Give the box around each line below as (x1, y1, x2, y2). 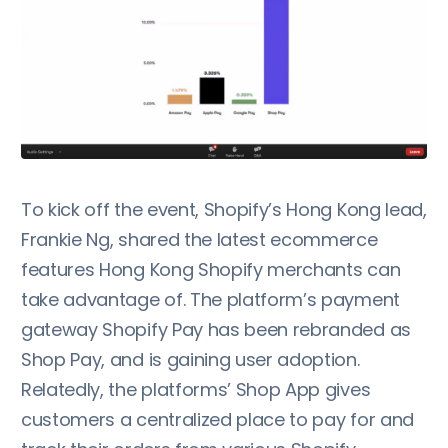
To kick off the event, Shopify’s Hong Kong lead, (21, 197, 427, 223)
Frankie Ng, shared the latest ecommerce (21, 227, 378, 253)
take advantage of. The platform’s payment (21, 287, 400, 313)
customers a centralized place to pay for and (21, 407, 414, 433)
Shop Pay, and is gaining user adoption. (21, 347, 360, 373)
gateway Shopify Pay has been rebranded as (21, 317, 411, 343)
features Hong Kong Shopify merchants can (21, 257, 401, 283)
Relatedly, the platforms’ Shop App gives (21, 377, 371, 403)
